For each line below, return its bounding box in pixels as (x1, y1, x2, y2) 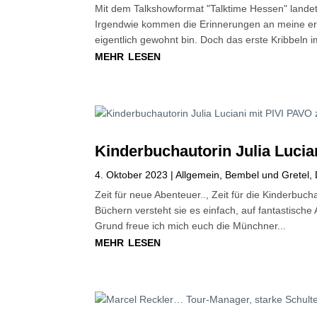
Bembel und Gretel (225, 169, 310, 181)
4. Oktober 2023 (95, 169, 168, 181)
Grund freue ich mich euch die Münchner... (95, 220, 287, 232)
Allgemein (175, 169, 220, 181)
